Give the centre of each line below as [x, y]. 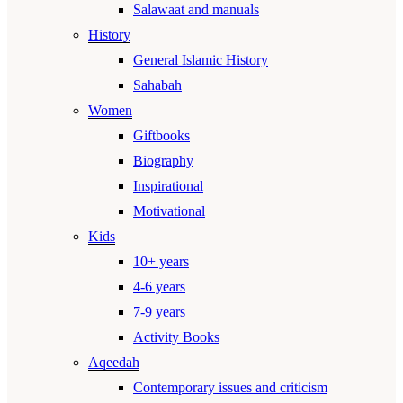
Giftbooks [161, 136]
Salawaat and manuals [196, 10]
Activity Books [176, 337]
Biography [163, 161]
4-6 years [159, 287]
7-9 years [159, 312]
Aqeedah [114, 363]
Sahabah [157, 85]
